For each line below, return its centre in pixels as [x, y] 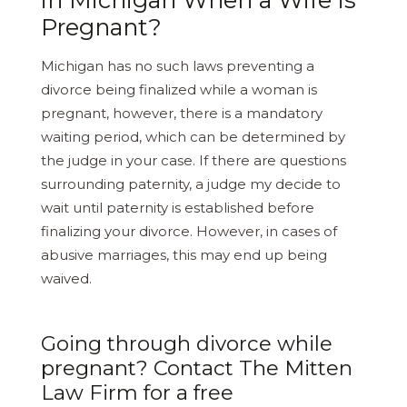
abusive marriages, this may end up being [184, 254]
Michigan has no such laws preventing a [178, 65]
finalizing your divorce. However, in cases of [189, 231]
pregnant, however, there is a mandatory [182, 113]
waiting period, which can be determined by [193, 136]
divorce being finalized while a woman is [179, 89]
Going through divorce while [187, 343]
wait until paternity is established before [178, 207]
